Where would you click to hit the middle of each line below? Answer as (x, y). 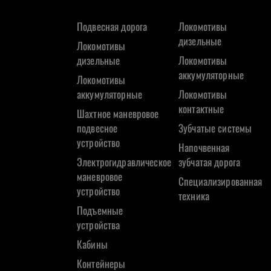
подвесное (97, 128)
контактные (201, 109)
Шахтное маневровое (118, 114)
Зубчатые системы (215, 128)
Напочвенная (204, 148)
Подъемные (100, 211)
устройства (99, 225)
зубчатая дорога (210, 162)
